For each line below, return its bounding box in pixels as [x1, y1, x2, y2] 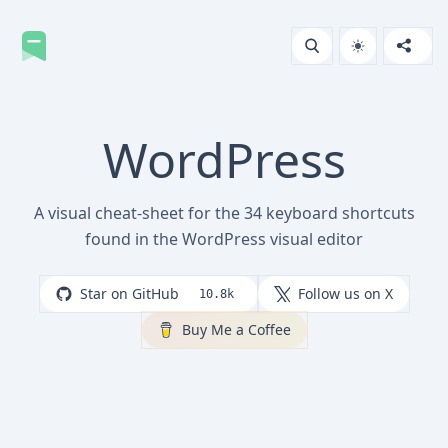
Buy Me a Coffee [181, 320, 291, 339]
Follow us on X [297, 284, 393, 303]
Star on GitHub [79, 284, 179, 303]
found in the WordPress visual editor [85, 228, 363, 250]
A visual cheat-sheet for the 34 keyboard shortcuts [33, 202, 415, 224]
